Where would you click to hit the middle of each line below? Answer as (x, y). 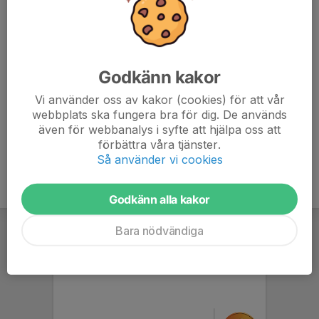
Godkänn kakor (159, 77)
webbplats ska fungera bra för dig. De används (159, 114)
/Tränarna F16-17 (56, 90)
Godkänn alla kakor (159, 199)
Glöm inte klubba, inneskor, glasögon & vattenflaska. (147, 9)
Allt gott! (32, 74)
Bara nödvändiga (159, 230)
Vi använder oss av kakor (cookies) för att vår (159, 99)
